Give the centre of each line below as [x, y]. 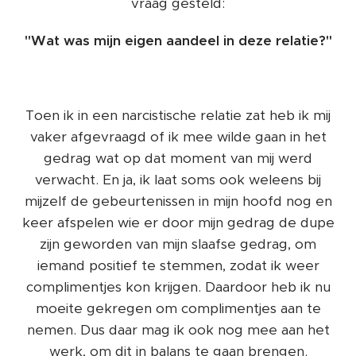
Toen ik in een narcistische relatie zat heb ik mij [178, 115]
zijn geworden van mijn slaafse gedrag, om [178, 244]
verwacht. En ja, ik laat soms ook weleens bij [178, 179]
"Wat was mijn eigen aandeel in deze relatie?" [178, 40]
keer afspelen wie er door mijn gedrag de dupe [178, 222]
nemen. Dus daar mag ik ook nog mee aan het [178, 329]
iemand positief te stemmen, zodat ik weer [178, 265]
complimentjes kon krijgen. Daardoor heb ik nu [178, 286]
